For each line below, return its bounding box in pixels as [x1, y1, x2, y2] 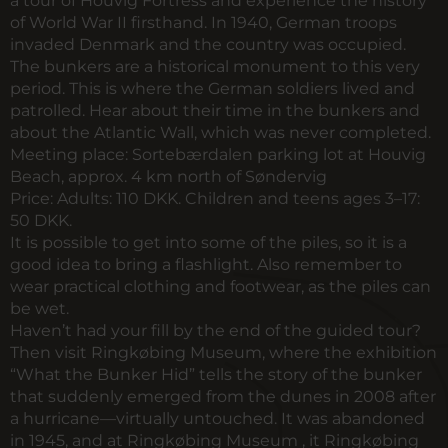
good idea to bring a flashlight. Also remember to [10, 255, 402, 274]
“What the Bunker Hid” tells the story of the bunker [10, 365, 422, 384]
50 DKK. [10, 211, 72, 230]
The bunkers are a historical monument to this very [10, 57, 420, 76]
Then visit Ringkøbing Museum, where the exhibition [10, 343, 437, 362]
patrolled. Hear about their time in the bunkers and [10, 101, 420, 120]
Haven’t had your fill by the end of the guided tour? [10, 321, 421, 340]
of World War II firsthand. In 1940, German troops [10, 13, 397, 32]
